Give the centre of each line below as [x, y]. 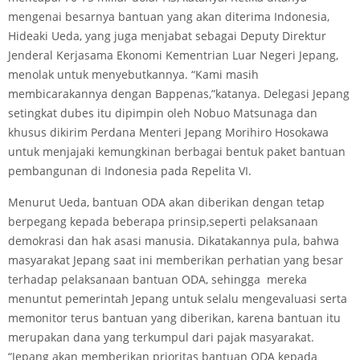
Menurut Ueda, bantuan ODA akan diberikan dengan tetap [166, 202]
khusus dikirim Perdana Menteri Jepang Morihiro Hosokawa [168, 132]
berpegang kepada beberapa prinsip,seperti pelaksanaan [163, 221]
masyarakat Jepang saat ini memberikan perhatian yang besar [176, 260]
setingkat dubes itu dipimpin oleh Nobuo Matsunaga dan [163, 113]
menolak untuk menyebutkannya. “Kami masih [133, 74]
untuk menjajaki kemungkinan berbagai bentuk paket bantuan [177, 151]
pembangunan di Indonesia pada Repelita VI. [130, 171]
